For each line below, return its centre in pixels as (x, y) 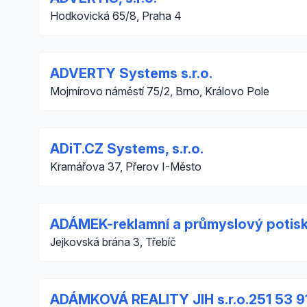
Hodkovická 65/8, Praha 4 (116, 16)
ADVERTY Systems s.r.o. (131, 73)
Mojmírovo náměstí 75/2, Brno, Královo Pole (160, 91)
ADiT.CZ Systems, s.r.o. (127, 149)
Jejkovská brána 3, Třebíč (113, 242)
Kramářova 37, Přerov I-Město (126, 167)
